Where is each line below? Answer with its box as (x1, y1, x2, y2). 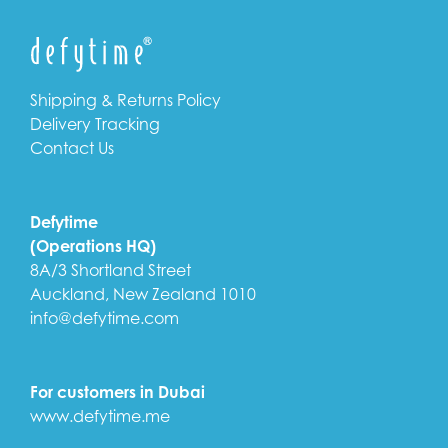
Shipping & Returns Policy (30, 90, 221, 110)
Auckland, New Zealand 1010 (30, 284, 256, 304)
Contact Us (30, 138, 114, 158)
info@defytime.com (30, 308, 179, 328)
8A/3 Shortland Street (30, 260, 191, 280)
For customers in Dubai (30, 382, 205, 402)
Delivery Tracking (30, 114, 160, 134)
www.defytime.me (30, 406, 170, 426)
